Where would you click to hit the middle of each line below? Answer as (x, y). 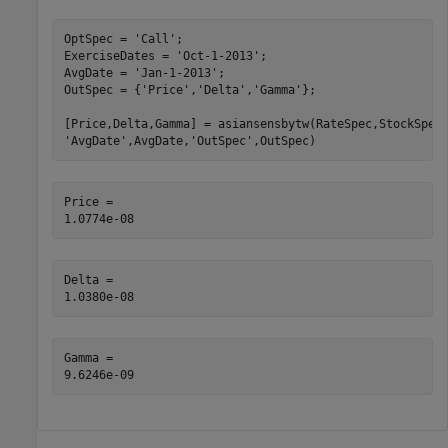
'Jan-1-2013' (175, 72)
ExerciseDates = (119, 55)
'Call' (154, 38)
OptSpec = (98, 38)
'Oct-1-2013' (217, 55)
